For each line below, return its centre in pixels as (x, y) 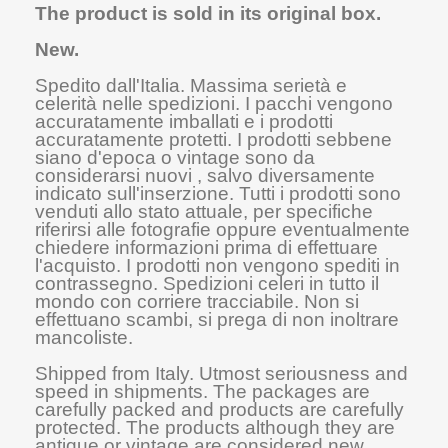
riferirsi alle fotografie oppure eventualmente (222, 229)
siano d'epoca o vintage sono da (175, 157)
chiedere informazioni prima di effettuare (206, 247)
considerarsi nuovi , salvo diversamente (205, 175)
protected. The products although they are (215, 427)
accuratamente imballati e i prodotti (184, 121)
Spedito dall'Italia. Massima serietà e (191, 85)
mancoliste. (84, 337)
